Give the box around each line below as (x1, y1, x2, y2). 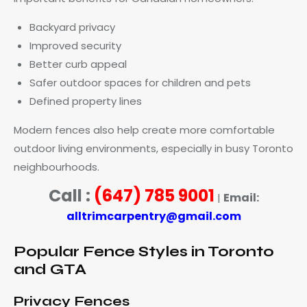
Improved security (29, 38, 121, 53)
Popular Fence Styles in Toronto (14, 242, 274, 260)
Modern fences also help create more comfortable (14, 122, 275, 137)
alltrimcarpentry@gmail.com (66, 208, 241, 224)
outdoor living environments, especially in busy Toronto (14, 140, 293, 156)
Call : (48, 184, 94, 207)
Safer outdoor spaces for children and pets (29, 75, 251, 90)
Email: (223, 189, 259, 206)
